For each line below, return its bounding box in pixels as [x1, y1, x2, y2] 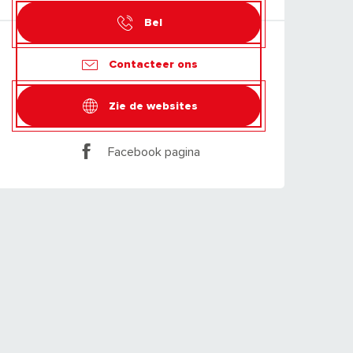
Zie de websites [108, 98, 198, 113]
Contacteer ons [108, 57, 198, 71]
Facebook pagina [108, 143, 200, 160]
